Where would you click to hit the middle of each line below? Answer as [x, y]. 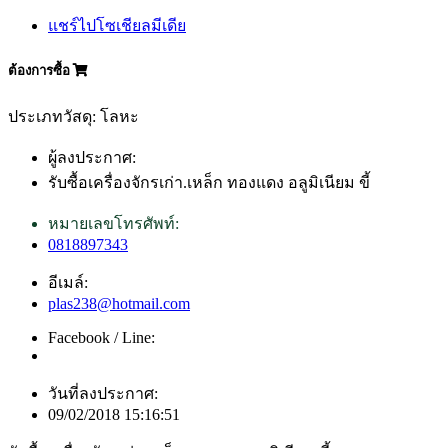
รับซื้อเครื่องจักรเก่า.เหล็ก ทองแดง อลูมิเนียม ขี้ [209, 182]
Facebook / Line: [101, 337]
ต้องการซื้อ [40, 71]
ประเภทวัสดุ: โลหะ [73, 116]
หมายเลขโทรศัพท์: [113, 223]
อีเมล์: [68, 282]
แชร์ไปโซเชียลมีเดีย [117, 26]
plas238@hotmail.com [119, 303]
